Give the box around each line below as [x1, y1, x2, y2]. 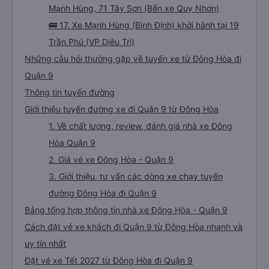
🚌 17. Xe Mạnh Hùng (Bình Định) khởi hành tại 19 [49, 20, 239, 30]
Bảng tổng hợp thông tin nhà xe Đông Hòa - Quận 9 [25, 205, 228, 215]
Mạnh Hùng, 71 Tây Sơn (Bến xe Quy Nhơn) [49, 3, 219, 13]
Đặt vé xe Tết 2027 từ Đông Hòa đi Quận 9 [25, 255, 193, 265]
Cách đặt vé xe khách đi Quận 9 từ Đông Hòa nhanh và [25, 222, 243, 232]
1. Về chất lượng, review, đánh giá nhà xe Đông [49, 121, 232, 131]
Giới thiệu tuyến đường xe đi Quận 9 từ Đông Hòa [25, 104, 219, 114]
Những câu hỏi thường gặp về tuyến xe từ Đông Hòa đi [25, 53, 241, 64]
